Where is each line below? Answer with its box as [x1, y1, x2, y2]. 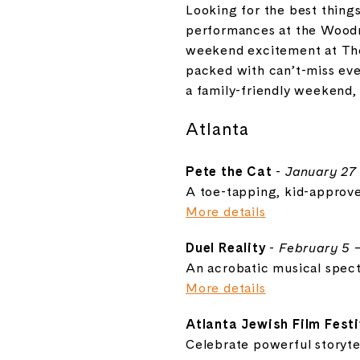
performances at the [186, 21, 321, 39]
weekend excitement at [186, 41, 342, 59]
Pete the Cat [186, 162, 272, 180]
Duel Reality [186, 238, 266, 256]
